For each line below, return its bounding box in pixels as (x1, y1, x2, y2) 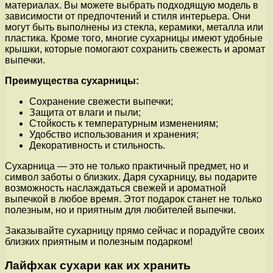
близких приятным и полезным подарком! (5, 236, 193, 247)
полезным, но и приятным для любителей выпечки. (5, 205, 236, 216)
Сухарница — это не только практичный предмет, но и (5, 161, 249, 172)
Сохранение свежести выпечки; (29, 96, 173, 107)
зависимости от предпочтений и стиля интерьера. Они (5, 11, 250, 22)
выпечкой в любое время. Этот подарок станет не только (5, 194, 262, 205)
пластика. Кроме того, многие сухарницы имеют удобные (5, 33, 263, 44)
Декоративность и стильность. (29, 140, 165, 151)
